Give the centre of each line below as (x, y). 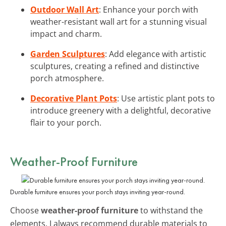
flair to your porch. (66, 122)
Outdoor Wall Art (65, 9)
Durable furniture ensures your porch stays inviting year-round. (98, 191)
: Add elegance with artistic (156, 54)
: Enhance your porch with (149, 9)
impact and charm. (66, 34)
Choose (25, 210)
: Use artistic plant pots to (166, 98)
